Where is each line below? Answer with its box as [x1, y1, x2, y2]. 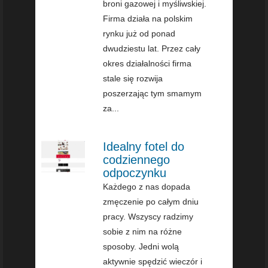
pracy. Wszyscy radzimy [103, 211, 194, 221]
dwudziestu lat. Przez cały [103, 43, 201, 53]
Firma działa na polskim [103, 13, 193, 23]
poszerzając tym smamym [103, 88, 202, 98]
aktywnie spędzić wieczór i [103, 256, 203, 266]
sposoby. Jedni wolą [103, 241, 179, 251]
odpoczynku [103, 166, 167, 179]
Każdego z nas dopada [103, 181, 191, 191]
